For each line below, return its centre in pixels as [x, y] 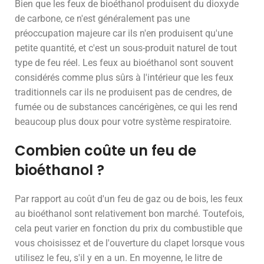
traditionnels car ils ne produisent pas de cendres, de [123, 92]
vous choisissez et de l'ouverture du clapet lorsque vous [130, 243]
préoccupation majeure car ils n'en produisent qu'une [124, 33]
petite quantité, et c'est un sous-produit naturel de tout [126, 48]
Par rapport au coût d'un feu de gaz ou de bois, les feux [129, 199]
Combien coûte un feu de [105, 151]
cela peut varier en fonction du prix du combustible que [128, 228]
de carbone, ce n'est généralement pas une [102, 19]
